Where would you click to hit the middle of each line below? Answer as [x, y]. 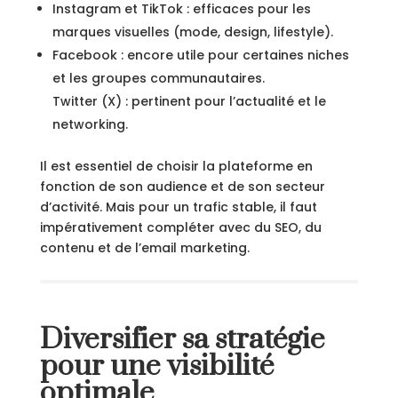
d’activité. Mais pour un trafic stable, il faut [178, 207]
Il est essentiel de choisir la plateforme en [176, 166]
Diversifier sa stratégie [182, 340]
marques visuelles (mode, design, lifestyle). [192, 32]
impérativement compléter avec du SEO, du [180, 227]
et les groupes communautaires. [158, 78]
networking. [90, 124]
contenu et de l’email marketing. [144, 248]
